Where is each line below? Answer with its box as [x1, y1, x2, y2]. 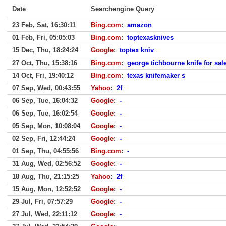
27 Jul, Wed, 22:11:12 [12, 210, 77, 218]
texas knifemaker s [127, 72, 185, 79]
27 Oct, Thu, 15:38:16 [12, 59, 77, 67]
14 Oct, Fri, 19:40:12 [12, 72, 74, 79]
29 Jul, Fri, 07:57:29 [12, 198, 73, 205]
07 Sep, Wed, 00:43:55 [12, 84, 80, 92]
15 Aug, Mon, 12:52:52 [12, 185, 81, 193]
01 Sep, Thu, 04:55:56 [12, 147, 79, 155]
